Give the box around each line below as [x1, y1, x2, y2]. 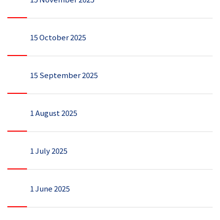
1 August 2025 [30, 108, 77, 118]
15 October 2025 [30, 32, 86, 42]
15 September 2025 [30, 70, 98, 80]
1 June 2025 [30, 183, 70, 193]
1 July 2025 [30, 145, 67, 156]
